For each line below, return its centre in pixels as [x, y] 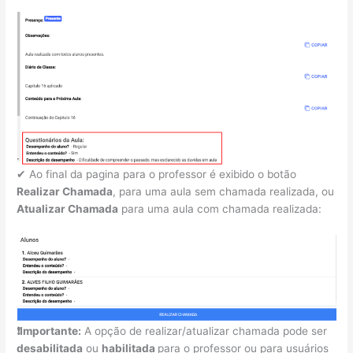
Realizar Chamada [65, 191]
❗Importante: [49, 331]
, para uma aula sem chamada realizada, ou [224, 191]
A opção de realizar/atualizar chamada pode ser [204, 331]
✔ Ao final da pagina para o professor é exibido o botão [157, 174]
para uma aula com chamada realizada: [220, 208]
